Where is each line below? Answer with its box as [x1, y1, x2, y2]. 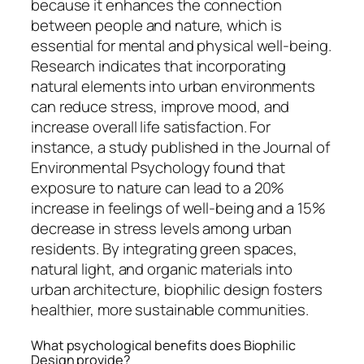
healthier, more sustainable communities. [31, 299, 309, 321]
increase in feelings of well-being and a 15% [31, 197, 326, 219]
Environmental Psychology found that [31, 157, 285, 179]
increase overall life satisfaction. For [31, 116, 271, 138]
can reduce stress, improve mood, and [31, 96, 290, 118]
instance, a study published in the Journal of [31, 136, 330, 158]
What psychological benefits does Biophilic [31, 336, 296, 354]
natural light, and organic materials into [31, 258, 292, 280]
